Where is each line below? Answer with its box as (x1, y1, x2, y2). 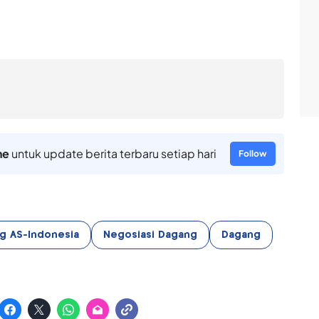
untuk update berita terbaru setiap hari (9, 146, 216, 162)
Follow (238, 148, 267, 159)
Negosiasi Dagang (103, 230, 197, 241)
